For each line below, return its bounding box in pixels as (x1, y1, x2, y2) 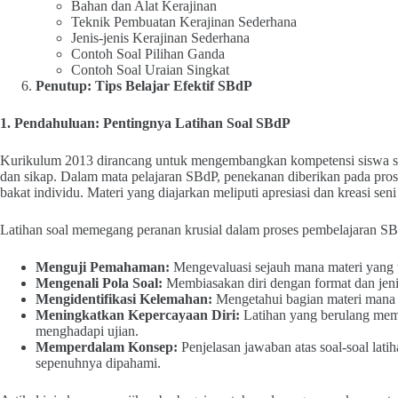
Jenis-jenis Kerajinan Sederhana (71, 30, 250, 45)
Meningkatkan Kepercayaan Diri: (36, 307, 240, 322)
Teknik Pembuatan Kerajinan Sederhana (71, 14, 297, 29)
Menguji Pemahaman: (36, 259, 170, 275)
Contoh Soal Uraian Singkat (71, 62, 229, 77)
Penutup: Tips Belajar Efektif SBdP (36, 78, 252, 93)
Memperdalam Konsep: (36, 339, 178, 354)
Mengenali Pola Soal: (36, 275, 163, 291)
